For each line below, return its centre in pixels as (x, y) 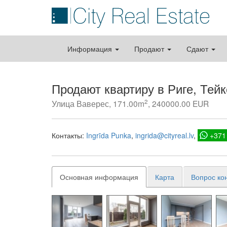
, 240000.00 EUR (178, 103)
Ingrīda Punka (109, 135)
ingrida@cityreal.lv (164, 135)
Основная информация (99, 177)
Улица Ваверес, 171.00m (98, 103)
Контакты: (69, 135)
